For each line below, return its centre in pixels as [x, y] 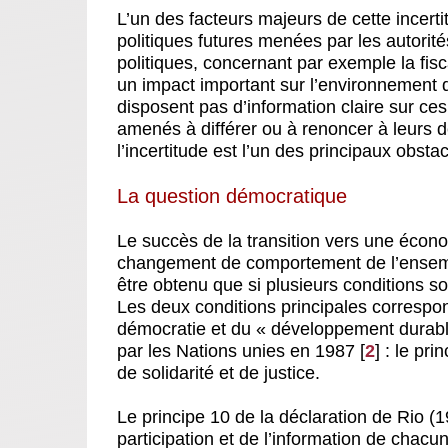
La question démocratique [232, 195]
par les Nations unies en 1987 [236, 350]
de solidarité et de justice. [218, 372]
